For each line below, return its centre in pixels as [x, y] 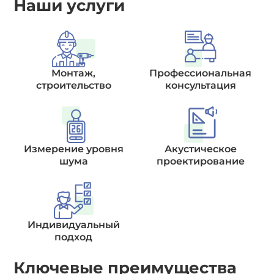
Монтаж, [74, 73]
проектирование [200, 161]
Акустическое [200, 149]
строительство [73, 85]
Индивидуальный [73, 224]
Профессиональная [201, 73]
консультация [200, 85]
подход [74, 237]
